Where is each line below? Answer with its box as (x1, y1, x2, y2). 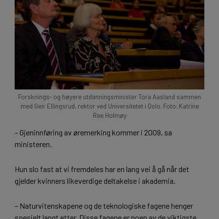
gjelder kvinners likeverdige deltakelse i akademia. (15, 176, 175, 186)
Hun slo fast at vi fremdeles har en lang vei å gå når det (15, 164, 189, 174)
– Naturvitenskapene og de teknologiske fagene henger (15, 200, 193, 210)
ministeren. (15, 139, 52, 149)
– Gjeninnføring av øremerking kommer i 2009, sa (15, 128, 172, 137)
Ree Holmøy (92, 111, 127, 120)
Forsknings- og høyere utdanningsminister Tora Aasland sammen (18, 93, 201, 101)
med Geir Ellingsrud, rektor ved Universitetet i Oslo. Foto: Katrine (20, 102, 199, 110)
